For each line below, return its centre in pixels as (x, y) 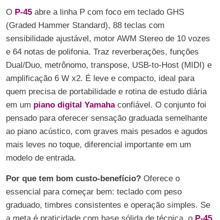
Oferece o (160, 179)
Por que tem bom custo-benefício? (73, 179)
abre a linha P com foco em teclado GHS (109, 12)
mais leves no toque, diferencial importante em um (98, 145)
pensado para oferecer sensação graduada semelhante (107, 118)
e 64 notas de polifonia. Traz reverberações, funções (102, 52)
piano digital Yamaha (73, 105)
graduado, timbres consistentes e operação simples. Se (108, 205)
